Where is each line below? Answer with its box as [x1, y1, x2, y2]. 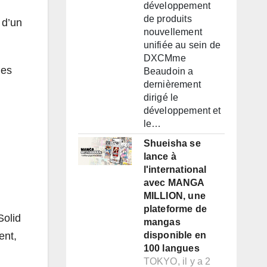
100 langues [143, 243, 200, 254]
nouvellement [143, 27, 202, 38]
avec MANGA [143, 178, 204, 188]
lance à [143, 151, 176, 162]
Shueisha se [143, 138, 201, 149]
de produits [143, 14, 192, 24]
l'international [143, 164, 207, 175]
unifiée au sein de [143, 40, 221, 51]
